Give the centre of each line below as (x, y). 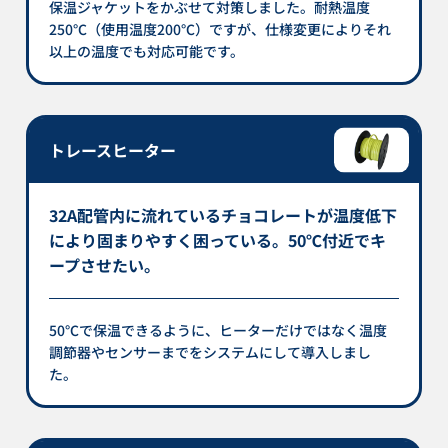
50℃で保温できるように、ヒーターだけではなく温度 (218, 329)
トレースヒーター (113, 149)
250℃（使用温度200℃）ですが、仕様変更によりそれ (220, 28)
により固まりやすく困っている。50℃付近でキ (218, 239)
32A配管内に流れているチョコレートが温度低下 (223, 214)
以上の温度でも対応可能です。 (147, 50)
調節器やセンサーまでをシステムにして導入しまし (210, 351)
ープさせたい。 (105, 264)
